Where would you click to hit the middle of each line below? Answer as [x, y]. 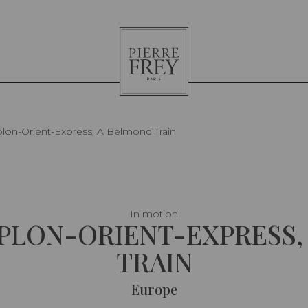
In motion [154, 214]
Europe [154, 289]
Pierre [133, 33]
